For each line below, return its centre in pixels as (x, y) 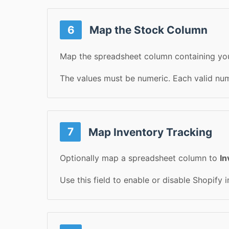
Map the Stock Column (147, 30)
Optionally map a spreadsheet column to (140, 158)
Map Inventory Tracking (149, 132)
